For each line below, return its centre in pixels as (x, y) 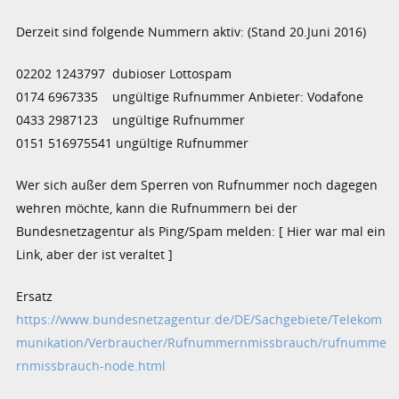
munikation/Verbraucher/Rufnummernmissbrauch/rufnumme (202, 342)
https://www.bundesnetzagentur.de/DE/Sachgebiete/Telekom (199, 319)
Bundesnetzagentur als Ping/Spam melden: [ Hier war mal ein (201, 231)
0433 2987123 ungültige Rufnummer (131, 119)
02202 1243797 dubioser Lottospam (124, 73)
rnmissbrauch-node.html (91, 365)
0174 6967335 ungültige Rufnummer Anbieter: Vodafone (190, 96)
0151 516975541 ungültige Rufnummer (133, 142)
